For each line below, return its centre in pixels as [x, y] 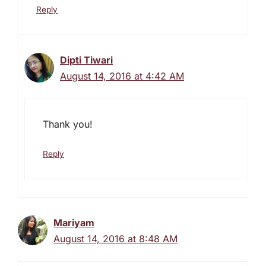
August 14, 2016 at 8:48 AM [115, 238]
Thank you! [68, 124]
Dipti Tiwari [86, 60]
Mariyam [74, 222]
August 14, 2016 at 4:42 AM [122, 76]
